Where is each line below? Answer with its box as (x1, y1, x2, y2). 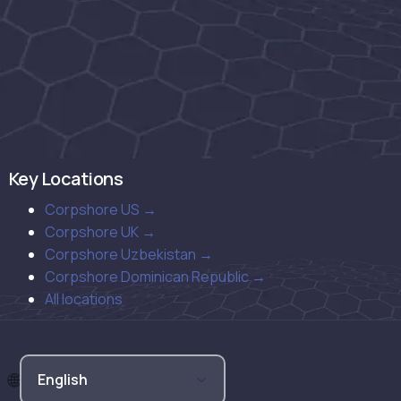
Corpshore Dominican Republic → (45, 267, 266, 287)
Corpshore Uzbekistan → (45, 244, 213, 265)
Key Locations (9, 166, 123, 192)
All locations (45, 289, 123, 310)
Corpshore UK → (45, 222, 156, 243)
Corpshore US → (45, 200, 157, 220)
